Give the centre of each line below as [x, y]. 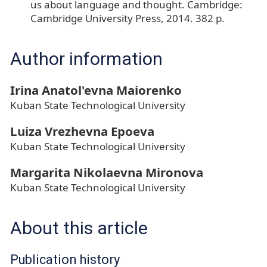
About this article [79, 228]
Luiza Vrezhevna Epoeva [82, 131]
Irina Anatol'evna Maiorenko [96, 90]
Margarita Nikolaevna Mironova [107, 173]
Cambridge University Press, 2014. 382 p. [127, 18]
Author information [86, 59]
